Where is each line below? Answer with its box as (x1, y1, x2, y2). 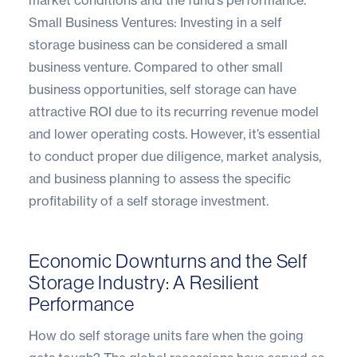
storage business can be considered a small (29, 36, 288, 53)
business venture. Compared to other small (29, 58, 283, 75)
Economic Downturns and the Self (29, 249, 308, 272)
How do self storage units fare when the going (29, 327, 304, 343)
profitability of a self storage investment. (29, 192, 269, 209)
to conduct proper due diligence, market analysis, (29, 147, 321, 164)
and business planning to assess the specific (29, 170, 291, 186)
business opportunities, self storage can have (29, 80, 296, 97)
